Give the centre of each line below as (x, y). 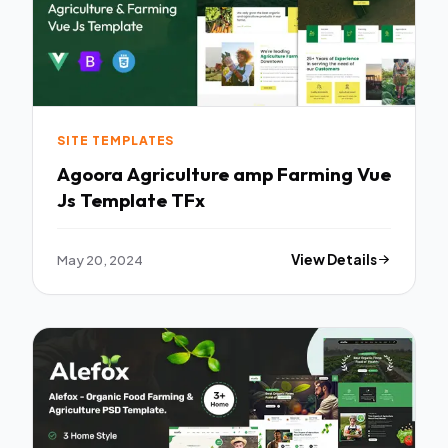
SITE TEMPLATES (116, 141)
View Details (334, 259)
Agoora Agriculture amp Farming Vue (92, 173)
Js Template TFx (131, 199)
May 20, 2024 (100, 259)
